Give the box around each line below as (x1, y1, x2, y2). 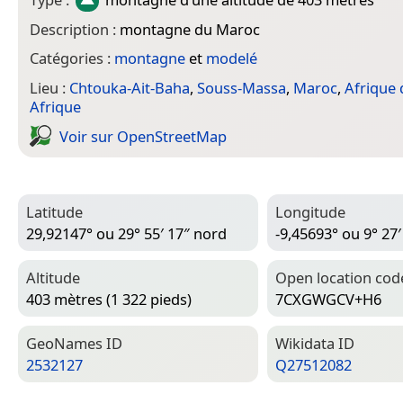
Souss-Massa (197, 76, 286, 98)
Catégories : (30, 48, 114, 69)
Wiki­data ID (275, 332, 354, 354)
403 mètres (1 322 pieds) (26, 289, 192, 310)
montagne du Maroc (120, 18, 260, 40)
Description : (30, 18, 120, 40)
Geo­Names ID (26, 332, 122, 354)
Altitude (26, 266, 80, 288)
